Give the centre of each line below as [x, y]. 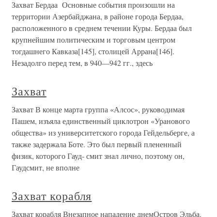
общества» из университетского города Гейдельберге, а [103, 132]
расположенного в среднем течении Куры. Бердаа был [102, 28]
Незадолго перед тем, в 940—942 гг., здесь [82, 63]
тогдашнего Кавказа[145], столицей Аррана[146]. [93, 51]
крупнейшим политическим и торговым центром [93, 39]
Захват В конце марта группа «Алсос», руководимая [98, 109]
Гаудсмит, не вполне [46, 167]
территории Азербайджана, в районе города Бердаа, [98, 16]
